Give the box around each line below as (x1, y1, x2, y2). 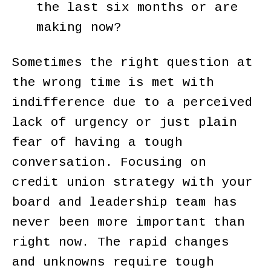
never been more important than (12, 215, 245, 229)
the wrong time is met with (12, 75, 214, 90)
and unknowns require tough (12, 255, 214, 269)
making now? (36, 20, 129, 34)
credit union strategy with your (12, 175, 253, 189)
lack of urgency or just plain (12, 115, 237, 129)
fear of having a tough (12, 135, 183, 149)
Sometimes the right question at (12, 55, 253, 70)
